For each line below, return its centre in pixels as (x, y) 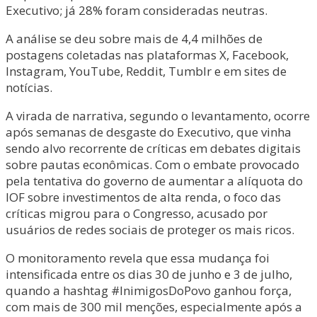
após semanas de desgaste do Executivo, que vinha (149, 132)
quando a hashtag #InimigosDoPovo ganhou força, (149, 290)
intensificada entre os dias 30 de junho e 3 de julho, (149, 274)
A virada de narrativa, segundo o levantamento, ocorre (158, 116)
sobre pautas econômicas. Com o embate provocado (152, 165)
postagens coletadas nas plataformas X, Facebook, (147, 55)
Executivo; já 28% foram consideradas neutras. (137, 10)
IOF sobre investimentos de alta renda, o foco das (143, 197)
